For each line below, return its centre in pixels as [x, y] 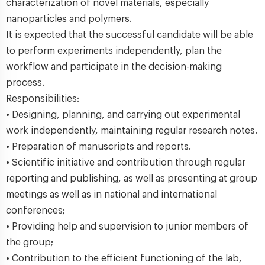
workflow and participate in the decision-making [114, 67]
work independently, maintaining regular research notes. [132, 131]
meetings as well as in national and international [112, 195]
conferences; [35, 211]
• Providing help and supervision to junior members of [127, 227]
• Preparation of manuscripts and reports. [98, 147]
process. [25, 83]
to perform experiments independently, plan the [114, 51]
